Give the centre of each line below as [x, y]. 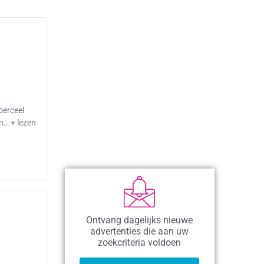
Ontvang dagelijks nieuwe [140, 220]
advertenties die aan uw [140, 232]
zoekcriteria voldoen [140, 243]
